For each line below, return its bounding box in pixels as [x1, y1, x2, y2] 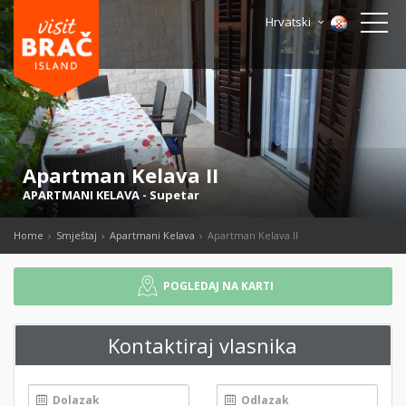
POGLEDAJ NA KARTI [162, 278, 274, 294]
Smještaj [56, 228, 97, 242]
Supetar [150, 187, 199, 203]
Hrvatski [266, 14, 314, 30]
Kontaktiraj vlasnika [107, 332, 297, 359]
